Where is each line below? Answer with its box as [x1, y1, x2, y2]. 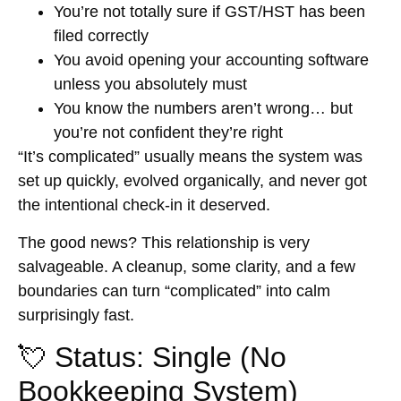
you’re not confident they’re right [54, 124, 283, 142]
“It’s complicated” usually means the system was [18, 148, 363, 166]
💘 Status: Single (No [18, 341, 286, 374]
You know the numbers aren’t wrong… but [54, 99, 353, 118]
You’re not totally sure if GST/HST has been [54, 3, 365, 21]
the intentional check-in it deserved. [18, 196, 270, 215]
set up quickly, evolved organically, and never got [18, 172, 367, 191]
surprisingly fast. [18, 305, 134, 324]
